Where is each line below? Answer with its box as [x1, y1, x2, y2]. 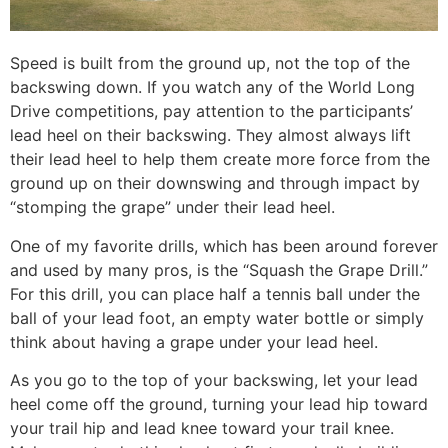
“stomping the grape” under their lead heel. [10, 197, 335, 218]
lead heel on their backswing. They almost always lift [10, 125, 411, 146]
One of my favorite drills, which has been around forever [10, 235, 438, 256]
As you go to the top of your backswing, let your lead [10, 370, 418, 391]
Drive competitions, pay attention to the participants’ [10, 101, 413, 122]
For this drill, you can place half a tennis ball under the [10, 283, 420, 304]
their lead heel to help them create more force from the [10, 149, 430, 170]
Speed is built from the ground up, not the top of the [10, 53, 410, 74]
